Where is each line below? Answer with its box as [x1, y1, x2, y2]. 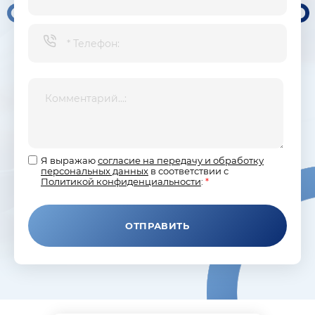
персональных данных [41, 165, 148, 177]
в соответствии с [148, 165, 229, 177]
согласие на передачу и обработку [98, 155, 264, 167]
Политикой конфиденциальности [41, 176, 201, 188]
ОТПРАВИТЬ [125, 219, 190, 231]
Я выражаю [41, 155, 98, 167]
